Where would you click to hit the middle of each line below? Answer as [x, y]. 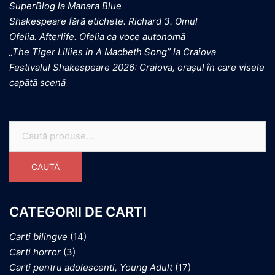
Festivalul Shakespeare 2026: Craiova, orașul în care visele [137, 67]
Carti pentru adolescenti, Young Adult [91, 267]
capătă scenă [37, 82]
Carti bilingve [38, 236]
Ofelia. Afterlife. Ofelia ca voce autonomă [97, 36]
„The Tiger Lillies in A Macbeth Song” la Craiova [113, 52]
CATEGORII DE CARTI [78, 211]
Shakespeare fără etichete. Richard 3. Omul [103, 21]
